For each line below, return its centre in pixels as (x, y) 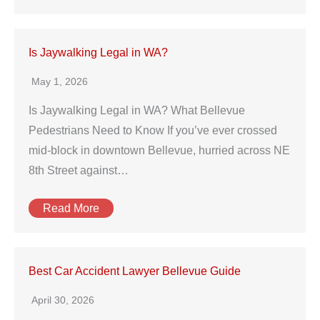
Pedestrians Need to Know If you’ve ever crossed (153, 130)
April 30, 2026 (63, 300)
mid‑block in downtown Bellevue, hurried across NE (159, 150)
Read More (71, 208)
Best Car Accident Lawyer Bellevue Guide (135, 271)
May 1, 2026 (60, 81)
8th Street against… (79, 170)
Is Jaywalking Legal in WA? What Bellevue (137, 110)
